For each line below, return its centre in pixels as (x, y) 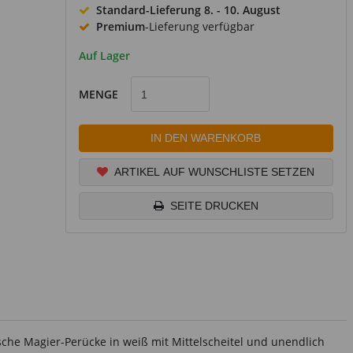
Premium (120, 26)
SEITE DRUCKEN (214, 206)
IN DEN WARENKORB (206, 138)
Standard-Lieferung (150, 10)
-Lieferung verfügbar (199, 26)
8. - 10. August (242, 10)
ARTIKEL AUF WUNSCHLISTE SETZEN (215, 172)
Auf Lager (104, 56)
